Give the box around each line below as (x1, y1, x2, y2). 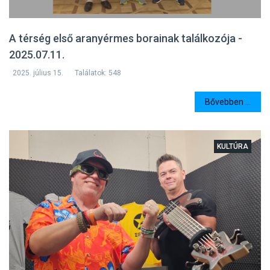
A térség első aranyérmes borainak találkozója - (9, 32, 242, 45)
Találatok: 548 (75, 69, 121, 78)
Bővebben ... (205, 96, 251, 107)
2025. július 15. (13, 69, 63, 78)
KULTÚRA (217, 142, 248, 151)
